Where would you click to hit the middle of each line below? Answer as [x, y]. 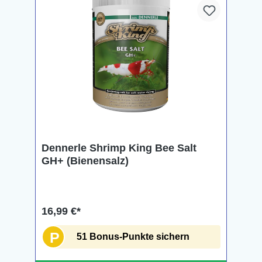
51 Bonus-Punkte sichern [133, 237]
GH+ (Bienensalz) [85, 161]
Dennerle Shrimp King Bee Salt [119, 148]
